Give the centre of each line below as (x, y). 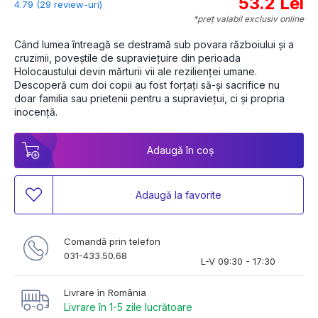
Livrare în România (105, 293)
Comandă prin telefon (112, 242)
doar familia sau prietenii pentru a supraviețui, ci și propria (149, 99)
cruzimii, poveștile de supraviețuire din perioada (127, 58)
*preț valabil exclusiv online (248, 19)
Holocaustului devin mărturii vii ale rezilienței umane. (136, 72)
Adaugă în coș (180, 150)
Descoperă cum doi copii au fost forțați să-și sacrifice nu (147, 85)
